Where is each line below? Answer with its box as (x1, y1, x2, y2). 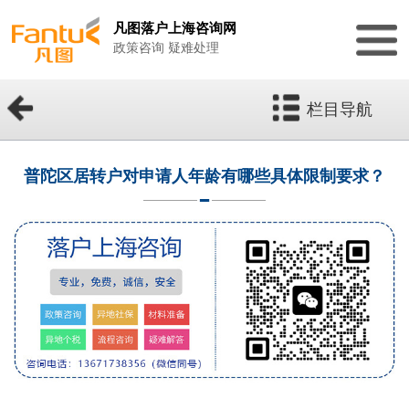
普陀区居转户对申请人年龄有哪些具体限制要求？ (24, 167, 385, 186)
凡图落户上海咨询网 (112, 19, 236, 36)
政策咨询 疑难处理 (112, 41, 219, 56)
